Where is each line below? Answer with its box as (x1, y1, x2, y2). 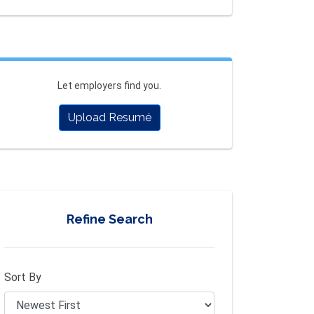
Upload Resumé (67, 111, 151, 124)
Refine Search (66, 212, 153, 227)
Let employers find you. (57, 80, 161, 91)
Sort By (4, 271, 41, 285)
